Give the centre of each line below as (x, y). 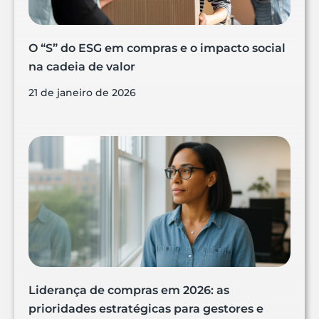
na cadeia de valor (82, 67)
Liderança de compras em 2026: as (129, 291)
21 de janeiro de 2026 (82, 93)
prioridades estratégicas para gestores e (146, 309)
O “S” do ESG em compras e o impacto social (157, 48)
